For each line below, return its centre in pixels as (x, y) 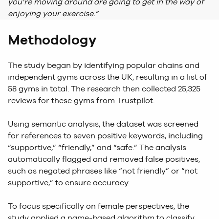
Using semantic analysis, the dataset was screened (103, 124)
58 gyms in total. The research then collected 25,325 (104, 89)
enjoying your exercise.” (53, 14)
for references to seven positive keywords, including (105, 136)
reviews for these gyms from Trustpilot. (81, 101)
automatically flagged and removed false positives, (104, 159)
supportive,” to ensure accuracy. (69, 183)
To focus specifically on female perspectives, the (99, 206)
